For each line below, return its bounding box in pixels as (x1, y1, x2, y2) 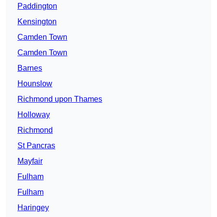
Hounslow (17, 79, 52, 88)
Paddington (17, 2, 57, 11)
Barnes (17, 64, 42, 73)
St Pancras (17, 141, 55, 150)
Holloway (17, 110, 50, 119)
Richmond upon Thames (17, 95, 102, 104)
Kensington (17, 17, 57, 26)
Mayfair (17, 157, 43, 166)
